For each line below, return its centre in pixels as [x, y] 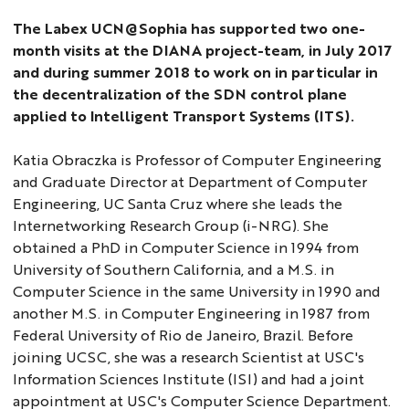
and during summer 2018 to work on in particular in [196, 71]
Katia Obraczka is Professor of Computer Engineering [198, 159]
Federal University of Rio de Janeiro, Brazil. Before [184, 334]
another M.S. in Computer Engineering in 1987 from [192, 312]
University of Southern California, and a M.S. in [174, 268]
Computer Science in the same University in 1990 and [197, 290]
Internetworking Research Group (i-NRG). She [171, 225]
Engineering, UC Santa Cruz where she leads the [178, 203]
